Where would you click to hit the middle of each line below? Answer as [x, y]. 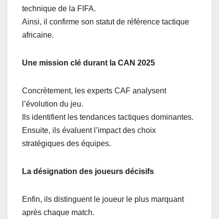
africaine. [38, 35]
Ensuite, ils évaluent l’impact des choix [89, 130]
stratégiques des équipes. [66, 143]
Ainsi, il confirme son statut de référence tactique [106, 22]
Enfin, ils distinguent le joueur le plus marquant [103, 199]
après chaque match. [58, 212]
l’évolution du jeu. [53, 104]
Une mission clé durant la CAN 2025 [88, 63]
